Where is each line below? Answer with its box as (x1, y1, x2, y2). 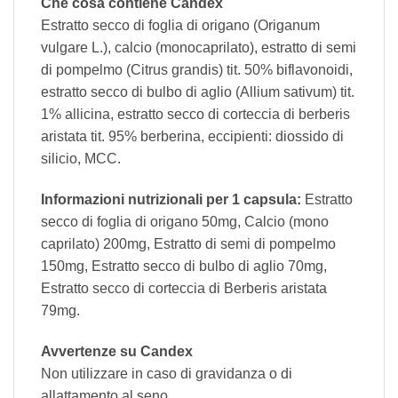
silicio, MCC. (41, 151, 121, 167)
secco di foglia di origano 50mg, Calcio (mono (41, 213, 329, 229)
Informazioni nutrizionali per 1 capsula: (41, 191, 301, 207)
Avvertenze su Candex (41, 343, 193, 359)
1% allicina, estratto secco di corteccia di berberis (41, 107, 350, 123)
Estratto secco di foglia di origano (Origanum (41, 18, 320, 34)
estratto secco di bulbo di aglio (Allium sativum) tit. (41, 84, 354, 100)
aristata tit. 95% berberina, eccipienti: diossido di (41, 129, 344, 145)
